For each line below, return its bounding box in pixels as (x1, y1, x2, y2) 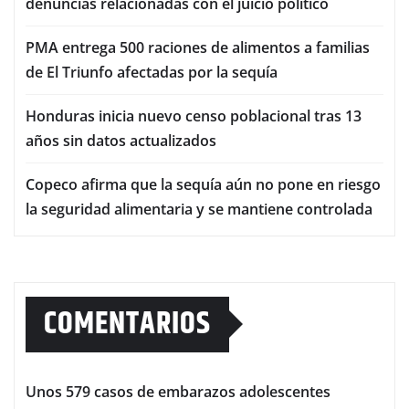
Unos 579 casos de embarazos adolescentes (26, 381, 330, 402)
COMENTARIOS (44, 299, 211, 348)
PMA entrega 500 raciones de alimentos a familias (26, 37, 370, 58)
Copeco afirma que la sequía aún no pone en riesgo (26, 173, 381, 194)
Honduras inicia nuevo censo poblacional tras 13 (26, 105, 362, 126)
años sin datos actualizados (26, 130, 216, 151)
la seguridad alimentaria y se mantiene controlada (26, 198, 372, 219)
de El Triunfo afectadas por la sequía (26, 61, 278, 82)
